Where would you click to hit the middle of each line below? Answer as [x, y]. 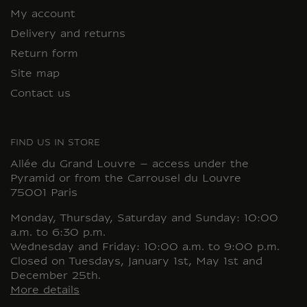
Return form [44, 55]
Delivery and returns [68, 35]
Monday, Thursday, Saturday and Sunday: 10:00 [144, 219]
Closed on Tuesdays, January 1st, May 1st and [136, 262]
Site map [35, 75]
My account [43, 15]
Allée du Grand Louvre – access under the [130, 165]
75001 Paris [44, 194]
